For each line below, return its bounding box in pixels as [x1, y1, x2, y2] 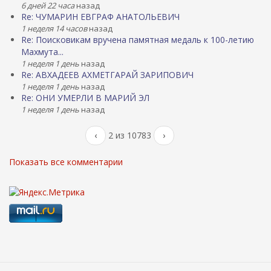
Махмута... [21, 46, 64, 57]
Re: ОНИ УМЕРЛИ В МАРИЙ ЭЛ [21, 92, 149, 103]
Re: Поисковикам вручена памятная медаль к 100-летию [21, 34, 254, 45]
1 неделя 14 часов [21, 23, 87, 34]
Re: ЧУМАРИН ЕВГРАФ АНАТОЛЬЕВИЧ [21, 11, 180, 22]
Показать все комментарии [9, 156, 123, 168]
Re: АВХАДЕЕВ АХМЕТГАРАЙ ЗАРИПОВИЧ [21, 69, 194, 80]
